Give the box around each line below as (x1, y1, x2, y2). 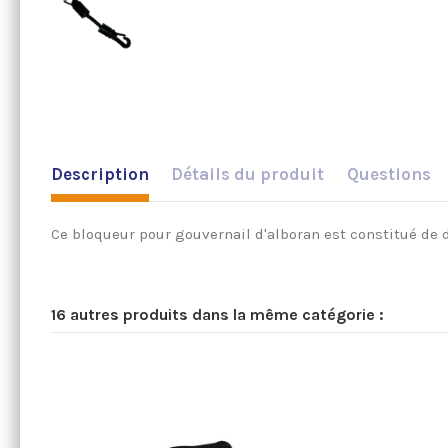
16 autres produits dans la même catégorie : (50, 305, 384, 325)
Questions (346, 164, 431, 185)
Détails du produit (171, 164, 325, 185)
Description (50, 164, 149, 185)
